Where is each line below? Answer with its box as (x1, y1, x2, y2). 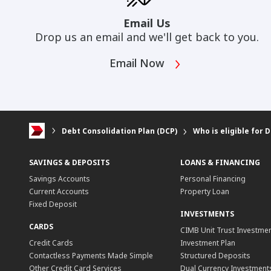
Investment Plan (180, 238, 235, 249)
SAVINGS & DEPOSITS (29, 157, 109, 168)
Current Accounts (29, 186, 89, 197)
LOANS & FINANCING (180, 157, 260, 168)
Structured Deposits (180, 250, 250, 261)
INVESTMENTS (180, 209, 234, 220)
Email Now (109, 56, 168, 71)
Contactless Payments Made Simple (29, 250, 153, 261)
